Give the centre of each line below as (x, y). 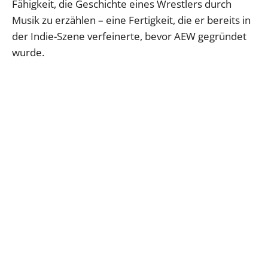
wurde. (28, 52)
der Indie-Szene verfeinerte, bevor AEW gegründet (129, 36)
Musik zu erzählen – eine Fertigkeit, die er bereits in (131, 20)
